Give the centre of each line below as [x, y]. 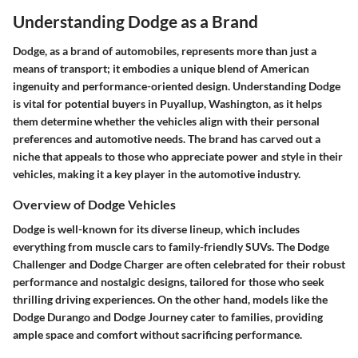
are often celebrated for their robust [255, 265]
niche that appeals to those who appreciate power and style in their [178, 156]
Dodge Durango [52, 317]
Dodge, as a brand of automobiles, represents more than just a [165, 51]
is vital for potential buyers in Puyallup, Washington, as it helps [167, 103]
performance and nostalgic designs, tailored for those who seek [169, 282]
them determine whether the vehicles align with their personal [166, 121]
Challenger [40, 265]
